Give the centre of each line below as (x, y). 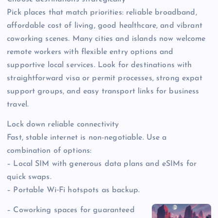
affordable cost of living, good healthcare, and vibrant (105, 26)
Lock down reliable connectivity (63, 125)
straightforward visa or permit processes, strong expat (105, 79)
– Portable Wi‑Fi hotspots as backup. (73, 191)
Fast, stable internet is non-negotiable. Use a (87, 138)
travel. (18, 105)
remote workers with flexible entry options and (90, 52)
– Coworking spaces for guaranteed (71, 210)
